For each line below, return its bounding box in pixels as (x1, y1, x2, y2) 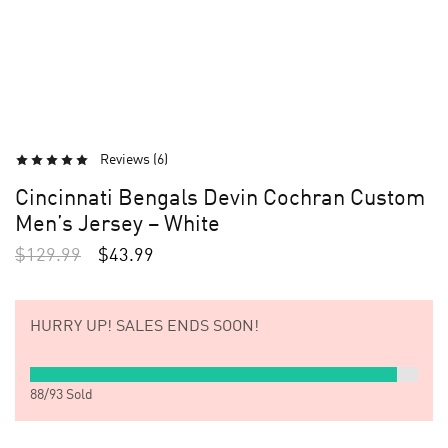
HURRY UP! (30, 319, 112, 335)
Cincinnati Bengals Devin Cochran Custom (15, 188, 425, 210)
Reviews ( (100, 153, 157, 167)
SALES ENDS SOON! (112, 319, 259, 335)
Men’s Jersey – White (15, 214, 220, 236)
